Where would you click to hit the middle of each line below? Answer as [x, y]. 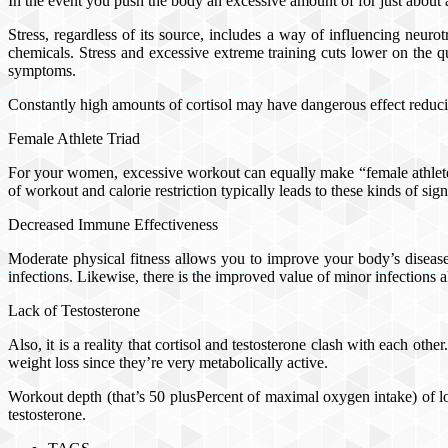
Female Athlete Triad [74, 138]
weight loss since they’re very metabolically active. [168, 362]
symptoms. [42, 70]
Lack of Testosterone [74, 310]
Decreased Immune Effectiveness [113, 224]
